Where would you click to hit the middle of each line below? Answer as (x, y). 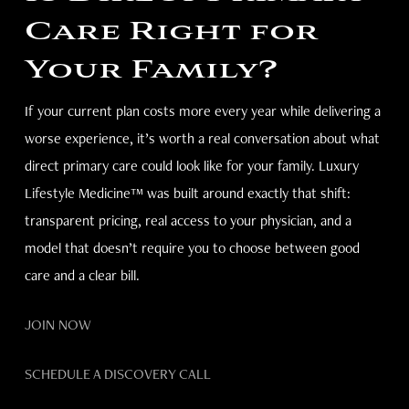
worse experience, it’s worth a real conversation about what (202, 138)
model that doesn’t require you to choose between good (192, 248)
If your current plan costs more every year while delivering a (202, 111)
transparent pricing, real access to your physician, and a (188, 220)
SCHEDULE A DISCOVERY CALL (117, 374)
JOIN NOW (58, 325)
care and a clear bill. (82, 275)
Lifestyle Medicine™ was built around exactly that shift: (187, 193)
